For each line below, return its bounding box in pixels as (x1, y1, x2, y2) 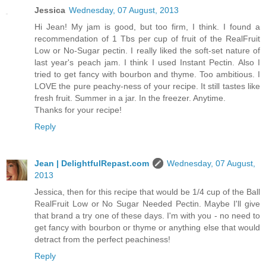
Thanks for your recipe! (34, 105, 122, 115)
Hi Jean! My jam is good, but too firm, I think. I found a (34, 22, 260, 32)
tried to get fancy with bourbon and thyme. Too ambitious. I (34, 69, 260, 80)
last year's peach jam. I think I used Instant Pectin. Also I (34, 58, 260, 68)
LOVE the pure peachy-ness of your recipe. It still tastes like (34, 81, 260, 91)
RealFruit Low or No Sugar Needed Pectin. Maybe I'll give (34, 199, 260, 209)
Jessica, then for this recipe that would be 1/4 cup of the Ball (34, 187, 260, 197)
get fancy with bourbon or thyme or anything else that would (34, 223, 260, 233)
